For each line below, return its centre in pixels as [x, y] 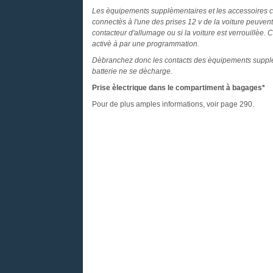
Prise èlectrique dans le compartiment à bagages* [178, 88]
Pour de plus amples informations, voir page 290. [173, 104]
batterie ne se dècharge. [132, 71]
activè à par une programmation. [145, 44]
